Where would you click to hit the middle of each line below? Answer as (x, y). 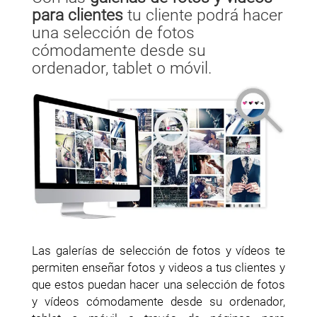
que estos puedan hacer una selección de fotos (158, 285)
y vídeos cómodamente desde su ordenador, (158, 302)
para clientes (77, 15)
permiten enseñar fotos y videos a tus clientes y (158, 268)
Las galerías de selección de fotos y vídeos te (158, 251)
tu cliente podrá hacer (203, 15)
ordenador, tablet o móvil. (122, 68)
